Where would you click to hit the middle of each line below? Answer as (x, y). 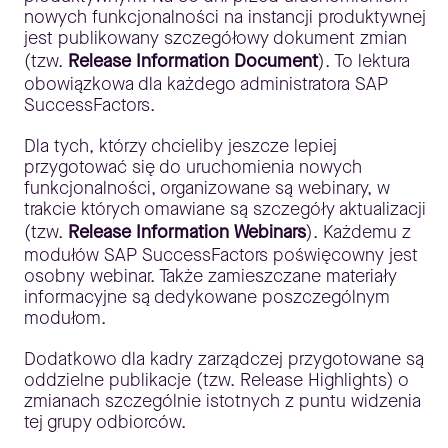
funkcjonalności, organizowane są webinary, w (207, 187)
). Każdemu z (358, 231)
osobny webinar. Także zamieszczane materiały (210, 275)
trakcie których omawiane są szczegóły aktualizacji (225, 208)
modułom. (65, 317)
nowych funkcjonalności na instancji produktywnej (225, 16)
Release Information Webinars (187, 231)
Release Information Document (190, 60)
